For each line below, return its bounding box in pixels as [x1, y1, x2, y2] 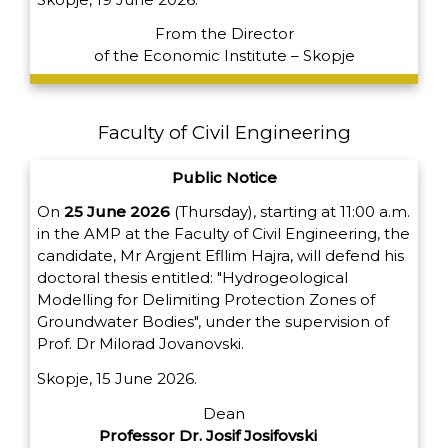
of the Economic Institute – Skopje [93, 46, 355, 66]
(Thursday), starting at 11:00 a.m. [170, 202, 410, 222]
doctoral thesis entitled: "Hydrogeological [37, 268, 348, 288]
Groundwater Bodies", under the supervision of [37, 312, 389, 332]
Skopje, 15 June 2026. [37, 369, 197, 389]
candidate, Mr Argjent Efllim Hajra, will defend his [37, 246, 404, 266]
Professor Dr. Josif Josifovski [99, 426, 321, 446]
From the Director [154, 24, 294, 44]
